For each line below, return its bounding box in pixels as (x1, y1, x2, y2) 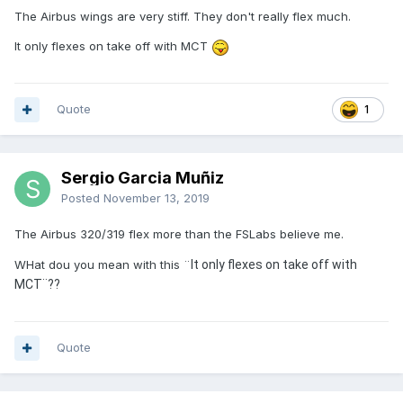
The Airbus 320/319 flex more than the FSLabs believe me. (14, 227, 344, 242)
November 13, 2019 (103, 191, 210, 206)
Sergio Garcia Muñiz (61, 168, 224, 188)
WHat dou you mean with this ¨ (14, 257, 191, 273)
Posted (61, 191, 103, 206)
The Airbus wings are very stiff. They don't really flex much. (14, 9, 354, 24)
